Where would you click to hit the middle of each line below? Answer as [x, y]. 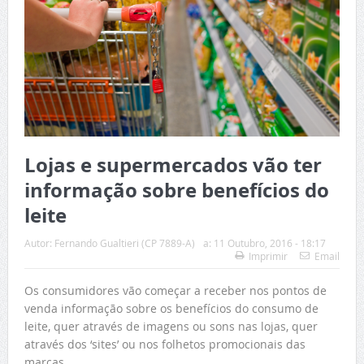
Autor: [39, 243]
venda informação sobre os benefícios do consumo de [171, 309]
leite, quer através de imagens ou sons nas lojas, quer [171, 327]
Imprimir [269, 256]
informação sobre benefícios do [176, 191]
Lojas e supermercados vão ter [173, 165]
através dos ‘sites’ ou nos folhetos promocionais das [165, 344]
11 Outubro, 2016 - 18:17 [269, 243]
